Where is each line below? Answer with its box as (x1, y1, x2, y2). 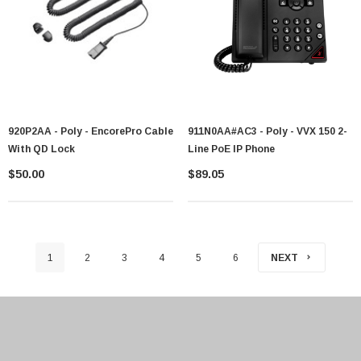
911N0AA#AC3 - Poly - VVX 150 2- (188, 126, 347, 138)
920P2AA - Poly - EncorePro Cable (8, 126, 173, 138)
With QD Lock (8, 143, 75, 156)
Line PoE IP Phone (188, 143, 275, 156)
